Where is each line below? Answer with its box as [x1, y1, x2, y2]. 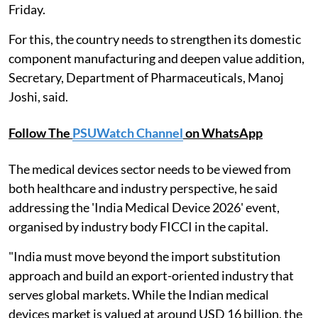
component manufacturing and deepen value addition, [9, 50, 305, 66]
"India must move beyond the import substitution [9, 248, 280, 264]
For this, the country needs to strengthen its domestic [9, 31, 301, 47]
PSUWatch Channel [72, 124, 183, 141]
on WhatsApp [183, 124, 263, 141]
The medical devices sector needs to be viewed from [9, 160, 291, 177]
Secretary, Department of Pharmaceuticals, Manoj [9, 69, 284, 85]
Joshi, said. [9, 88, 68, 104]
